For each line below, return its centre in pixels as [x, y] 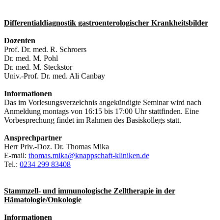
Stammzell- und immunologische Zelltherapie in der [90, 191]
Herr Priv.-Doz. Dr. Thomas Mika [56, 146]
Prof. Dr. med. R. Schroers [45, 49]
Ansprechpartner [33, 137]
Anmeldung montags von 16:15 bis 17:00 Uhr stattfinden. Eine [101, 111]
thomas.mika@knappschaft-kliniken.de [89, 155]
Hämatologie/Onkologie [43, 199]
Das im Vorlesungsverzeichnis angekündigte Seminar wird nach [103, 102]
